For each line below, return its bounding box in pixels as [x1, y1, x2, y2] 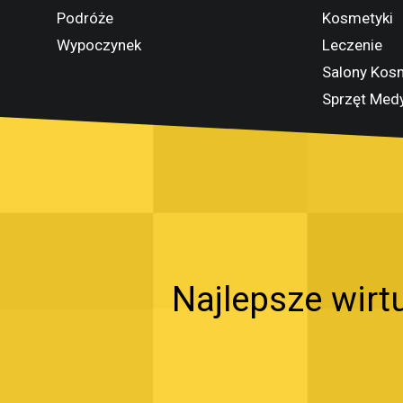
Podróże [57, 9, 113, 27]
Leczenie [322, 36, 382, 54]
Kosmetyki [322, 9, 393, 27]
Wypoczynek [57, 36, 141, 54]
